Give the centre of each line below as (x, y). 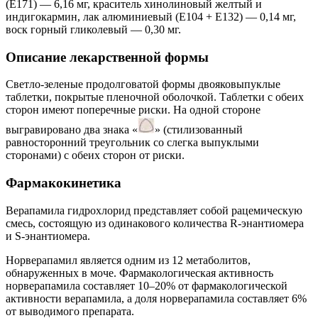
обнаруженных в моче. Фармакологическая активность (139, 273)
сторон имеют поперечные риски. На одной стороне (133, 110)
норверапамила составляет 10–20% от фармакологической (147, 285)
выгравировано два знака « (72, 130)
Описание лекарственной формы (107, 57)
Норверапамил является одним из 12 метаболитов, (128, 260)
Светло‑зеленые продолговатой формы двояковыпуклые (143, 84)
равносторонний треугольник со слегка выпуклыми (132, 143)
